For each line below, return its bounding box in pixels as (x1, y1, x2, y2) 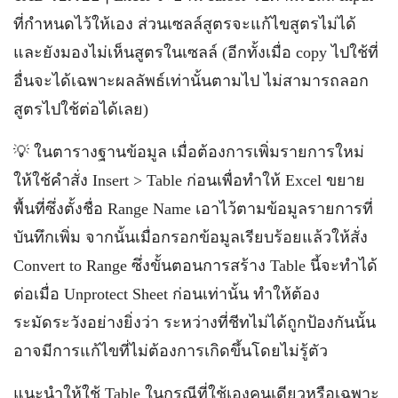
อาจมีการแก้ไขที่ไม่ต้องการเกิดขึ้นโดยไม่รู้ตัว (13, 342, 328, 360)
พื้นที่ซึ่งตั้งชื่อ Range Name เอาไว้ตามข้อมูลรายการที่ (13, 200, 373, 218)
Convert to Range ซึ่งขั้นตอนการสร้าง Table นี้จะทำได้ (13, 257, 378, 275)
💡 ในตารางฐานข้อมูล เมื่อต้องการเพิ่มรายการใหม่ (13, 143, 364, 161)
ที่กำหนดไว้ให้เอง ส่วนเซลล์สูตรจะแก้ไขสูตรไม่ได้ (13, 15, 356, 33)
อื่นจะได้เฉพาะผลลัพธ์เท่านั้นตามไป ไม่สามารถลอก (13, 72, 369, 90)
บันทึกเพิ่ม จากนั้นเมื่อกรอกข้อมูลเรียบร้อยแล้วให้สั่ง (13, 228, 368, 246)
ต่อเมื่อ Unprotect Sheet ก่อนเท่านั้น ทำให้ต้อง (13, 285, 320, 303)
